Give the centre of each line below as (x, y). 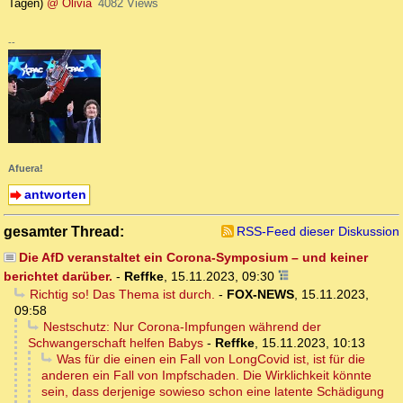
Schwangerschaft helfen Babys (116, 342)
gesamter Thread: (64, 231)
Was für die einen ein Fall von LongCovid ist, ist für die (210, 358)
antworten (55, 194)
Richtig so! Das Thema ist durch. (122, 294)
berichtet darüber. (58, 276)
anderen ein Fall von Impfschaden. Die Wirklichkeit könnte (206, 375)
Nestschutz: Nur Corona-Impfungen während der (182, 326)
